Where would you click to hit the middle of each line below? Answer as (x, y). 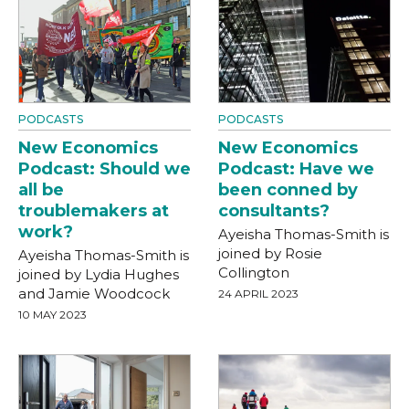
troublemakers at (94, 211)
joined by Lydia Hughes (99, 275)
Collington (254, 273)
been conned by (288, 190)
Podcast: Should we (105, 169)
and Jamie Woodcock (94, 294)
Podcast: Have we (296, 169)
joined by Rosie (270, 254)
